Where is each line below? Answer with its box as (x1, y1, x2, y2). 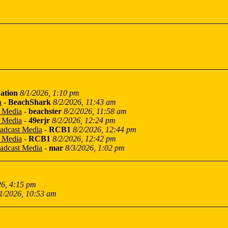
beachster (28, 107, 62, 116)
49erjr (28, 116, 50, 125)
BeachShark (8, 98, 51, 106)
